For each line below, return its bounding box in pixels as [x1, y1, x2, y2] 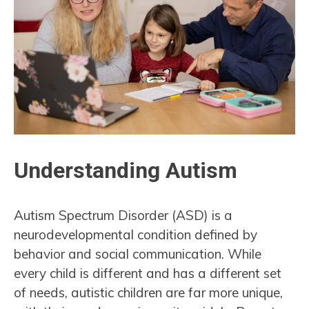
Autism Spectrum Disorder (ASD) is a [14, 206, 232, 223]
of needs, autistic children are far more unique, [14, 283, 283, 301]
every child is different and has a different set [14, 264, 281, 281]
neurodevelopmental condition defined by [14, 226, 257, 243]
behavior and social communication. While [14, 245, 261, 262]
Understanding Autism [14, 157, 237, 184]
